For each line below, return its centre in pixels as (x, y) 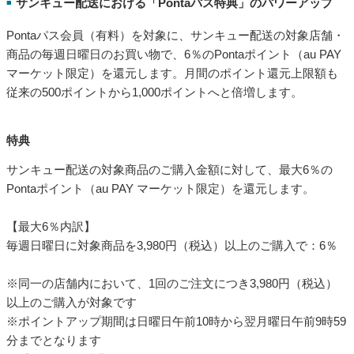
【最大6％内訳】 (51, 226)
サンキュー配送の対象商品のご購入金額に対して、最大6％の (169, 169)
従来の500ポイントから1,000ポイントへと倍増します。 (154, 92)
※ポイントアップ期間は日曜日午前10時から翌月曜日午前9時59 (176, 321)
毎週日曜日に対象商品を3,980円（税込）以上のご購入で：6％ (172, 245)
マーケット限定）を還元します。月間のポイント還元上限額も (172, 73)
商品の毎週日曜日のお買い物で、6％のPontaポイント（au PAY (174, 54)
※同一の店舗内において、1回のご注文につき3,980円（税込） (172, 283)
